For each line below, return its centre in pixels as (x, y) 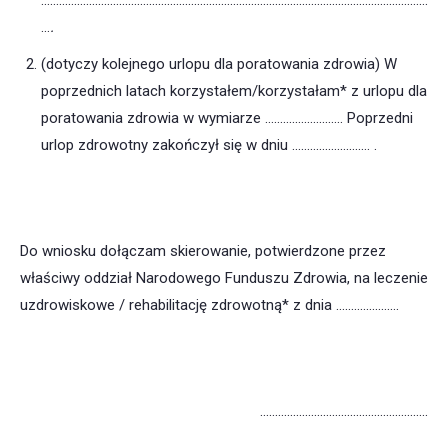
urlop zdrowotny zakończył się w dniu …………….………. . (209, 145)
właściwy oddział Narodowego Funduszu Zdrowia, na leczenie (224, 278)
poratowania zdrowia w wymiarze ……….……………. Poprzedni (227, 118)
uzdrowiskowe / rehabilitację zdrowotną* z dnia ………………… (209, 305)
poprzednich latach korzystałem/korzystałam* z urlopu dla (234, 91)
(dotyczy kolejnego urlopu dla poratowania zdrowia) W (219, 64)
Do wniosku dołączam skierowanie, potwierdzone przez (203, 251)
